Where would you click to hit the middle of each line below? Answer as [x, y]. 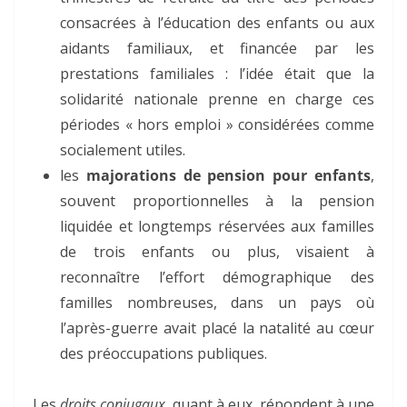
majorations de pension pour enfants [228, 175]
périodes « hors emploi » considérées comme [217, 124]
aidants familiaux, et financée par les [217, 48]
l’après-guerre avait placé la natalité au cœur [217, 328]
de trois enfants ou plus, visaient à [217, 251]
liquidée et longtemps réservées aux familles [217, 226]
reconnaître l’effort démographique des [217, 277]
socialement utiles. [123, 149]
